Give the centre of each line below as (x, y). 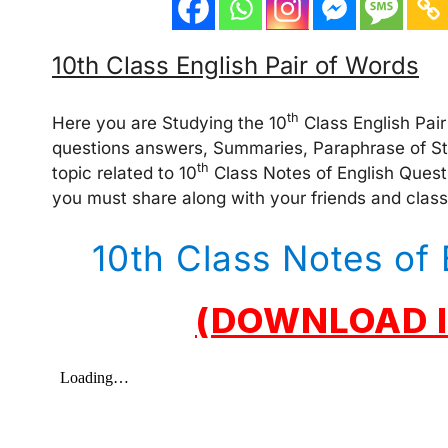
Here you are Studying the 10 (169, 123)
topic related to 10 (124, 173)
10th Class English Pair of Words (235, 66)
